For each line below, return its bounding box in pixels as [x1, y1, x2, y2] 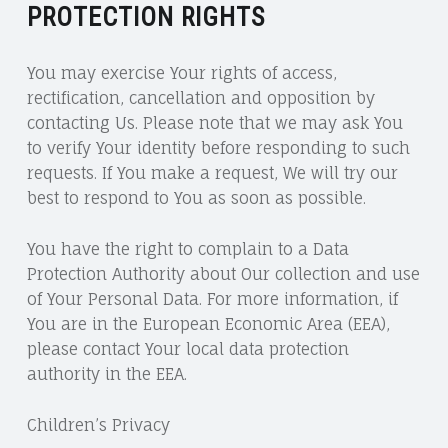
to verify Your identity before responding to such [26, 138, 410, 159]
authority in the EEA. [26, 364, 187, 385]
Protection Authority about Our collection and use [26, 264, 420, 285]
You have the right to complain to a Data [26, 239, 349, 260]
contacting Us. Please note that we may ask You [26, 113, 403, 134]
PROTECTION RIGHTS [26, 2, 265, 33]
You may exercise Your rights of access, [26, 63, 337, 84]
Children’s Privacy [26, 415, 170, 436]
